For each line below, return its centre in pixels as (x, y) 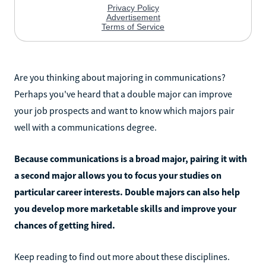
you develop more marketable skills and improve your (125, 208)
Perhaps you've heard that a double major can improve (123, 94)
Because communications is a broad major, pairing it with (131, 158)
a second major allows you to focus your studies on (118, 175)
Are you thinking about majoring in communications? (120, 77)
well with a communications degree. (85, 127)
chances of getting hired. (65, 225)
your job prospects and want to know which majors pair (124, 110)
